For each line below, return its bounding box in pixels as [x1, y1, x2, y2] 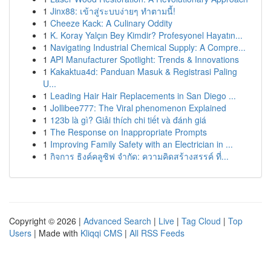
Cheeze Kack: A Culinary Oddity [50, 17, 172, 29]
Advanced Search [83, 215, 151, 227]
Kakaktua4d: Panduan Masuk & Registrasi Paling [50, 65, 237, 77]
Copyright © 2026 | [9, 215, 83, 227]
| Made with [31, 227, 80, 239]
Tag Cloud [181, 215, 221, 227]
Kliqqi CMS [80, 227, 122, 239]
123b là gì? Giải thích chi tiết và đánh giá [50, 114, 206, 126]
